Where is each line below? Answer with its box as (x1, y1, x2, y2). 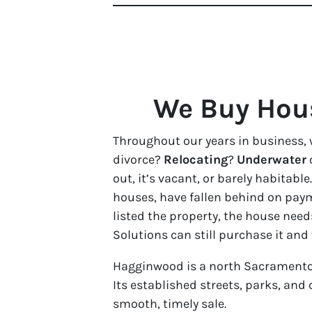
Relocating (164, 151, 228, 167)
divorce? (113, 151, 164, 167)
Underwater (237, 151, 306, 167)
